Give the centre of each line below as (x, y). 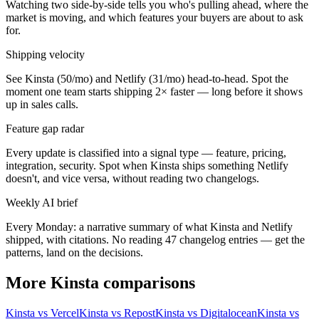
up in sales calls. (42, 104)
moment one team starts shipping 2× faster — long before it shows (154, 91)
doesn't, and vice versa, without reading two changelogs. (132, 178)
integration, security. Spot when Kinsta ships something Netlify (147, 165)
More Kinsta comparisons (100, 282)
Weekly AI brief (42, 202)
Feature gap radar (45, 128)
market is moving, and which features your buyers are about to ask (155, 17)
